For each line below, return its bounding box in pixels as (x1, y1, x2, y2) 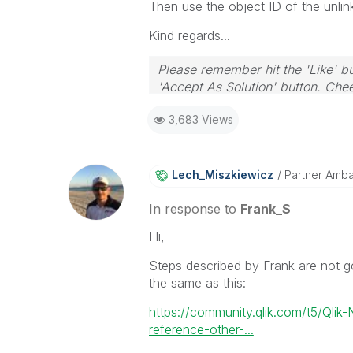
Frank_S (240, 201, 291, 217)
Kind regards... (148, 28, 230, 43)
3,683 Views (168, 113, 233, 126)
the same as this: (148, 275, 246, 291)
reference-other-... (148, 321, 254, 337)
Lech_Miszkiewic (171, 168, 267, 181)
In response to (148, 201, 240, 217)
